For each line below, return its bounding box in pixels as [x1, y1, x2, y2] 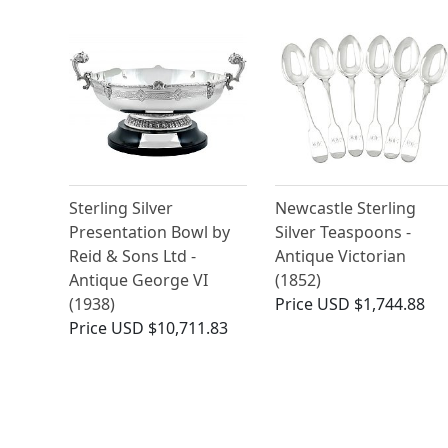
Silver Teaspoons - [274, 221, 411, 244]
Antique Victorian [274, 245, 406, 268]
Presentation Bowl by [69, 221, 230, 244]
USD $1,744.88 [316, 293, 425, 316]
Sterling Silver [69, 197, 173, 220]
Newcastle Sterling [274, 197, 416, 220]
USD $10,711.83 [111, 317, 228, 340]
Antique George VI [69, 269, 208, 292]
